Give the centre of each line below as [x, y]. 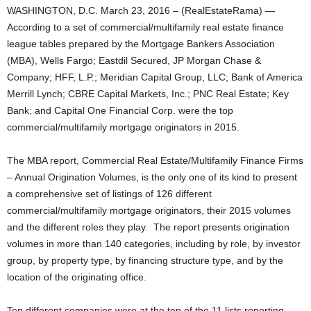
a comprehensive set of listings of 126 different [109, 194]
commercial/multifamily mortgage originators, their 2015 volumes [149, 210]
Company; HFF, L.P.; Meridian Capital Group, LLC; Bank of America [155, 77]
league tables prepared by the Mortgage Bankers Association [141, 44]
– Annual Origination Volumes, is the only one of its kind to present [152, 177]
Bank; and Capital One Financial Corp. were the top [120, 110]
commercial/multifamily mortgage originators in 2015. [123, 127]
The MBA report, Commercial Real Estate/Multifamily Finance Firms [155, 160]
